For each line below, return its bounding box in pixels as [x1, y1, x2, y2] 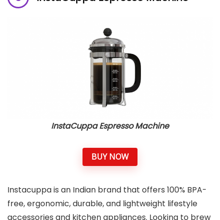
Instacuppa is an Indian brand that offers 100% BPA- [7, 184, 207, 196]
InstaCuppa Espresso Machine [51, 120, 169, 132]
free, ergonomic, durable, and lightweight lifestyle [7, 198, 197, 210]
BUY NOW [91, 151, 129, 162]
